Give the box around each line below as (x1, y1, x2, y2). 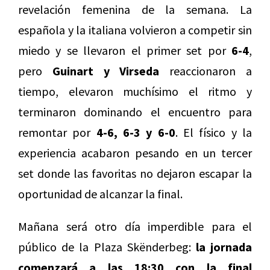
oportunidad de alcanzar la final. (18, 186, 183, 202)
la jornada (190, 239, 253, 255)
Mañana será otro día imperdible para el (18, 219, 252, 234)
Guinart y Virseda (52, 63, 160, 79)
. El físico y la (175, 125, 253, 140)
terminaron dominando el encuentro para (18, 104, 252, 120)
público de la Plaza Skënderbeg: (18, 239, 191, 255)
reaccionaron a (159, 63, 253, 79)
